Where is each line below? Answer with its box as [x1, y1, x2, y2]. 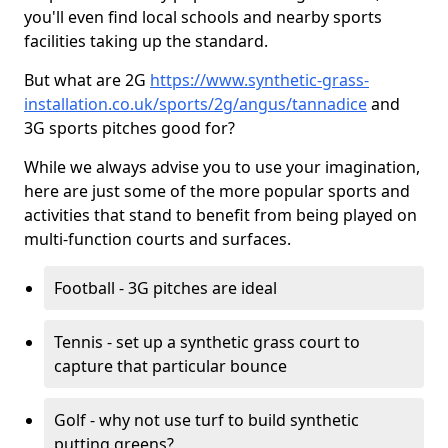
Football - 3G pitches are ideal [54, 277, 277, 299]
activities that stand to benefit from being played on [24, 204, 417, 226]
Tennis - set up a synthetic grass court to [54, 331, 360, 353]
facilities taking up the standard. [24, 30, 268, 52]
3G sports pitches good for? [24, 117, 235, 139]
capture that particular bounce [54, 355, 287, 377]
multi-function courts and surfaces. [24, 228, 291, 250]
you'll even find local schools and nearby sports [24, 6, 382, 28]
